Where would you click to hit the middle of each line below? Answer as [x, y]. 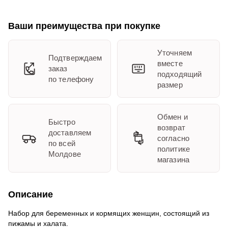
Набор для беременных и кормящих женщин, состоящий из [109, 213]
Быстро [62, 122]
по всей [62, 144]
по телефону [71, 79]
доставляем [70, 133]
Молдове [65, 154]
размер [170, 84]
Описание [31, 194]
